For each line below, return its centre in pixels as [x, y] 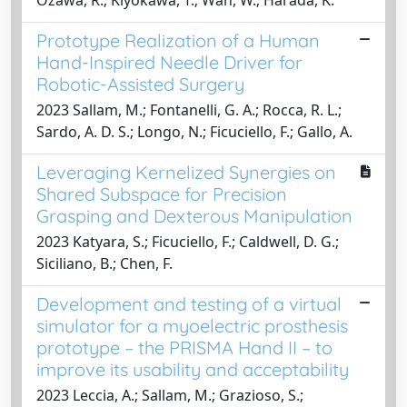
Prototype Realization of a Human [178, 40]
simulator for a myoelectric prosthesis [192, 326]
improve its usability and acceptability [193, 369]
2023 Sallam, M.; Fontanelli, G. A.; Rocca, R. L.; [189, 110]
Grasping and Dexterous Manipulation [194, 216]
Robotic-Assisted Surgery [140, 84]
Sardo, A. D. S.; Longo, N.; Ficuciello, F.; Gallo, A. [194, 132]
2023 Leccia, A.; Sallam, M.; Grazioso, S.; [170, 395]
